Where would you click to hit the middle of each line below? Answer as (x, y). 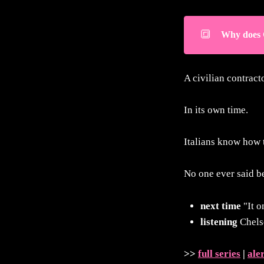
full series (219, 253)
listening (220, 222)
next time (221, 206)
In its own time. (217, 110)
